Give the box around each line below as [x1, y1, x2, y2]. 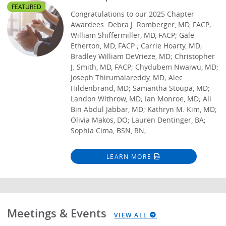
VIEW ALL [114, 210, 150, 219]
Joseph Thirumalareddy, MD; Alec [71, 72, 183, 82]
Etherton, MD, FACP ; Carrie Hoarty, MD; [71, 40, 203, 50]
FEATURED [11, 3, 41, 11]
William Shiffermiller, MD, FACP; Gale [71, 30, 195, 40]
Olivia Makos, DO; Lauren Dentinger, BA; [71, 115, 206, 125]
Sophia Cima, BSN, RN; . [71, 125, 151, 135]
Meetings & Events [7, 205, 110, 221]
